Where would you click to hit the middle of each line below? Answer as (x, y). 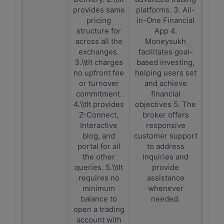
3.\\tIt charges (99, 62)
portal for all (99, 146)
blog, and (99, 136)
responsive (165, 125)
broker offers (165, 115)
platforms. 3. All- (165, 10)
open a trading (99, 209)
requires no (99, 178)
